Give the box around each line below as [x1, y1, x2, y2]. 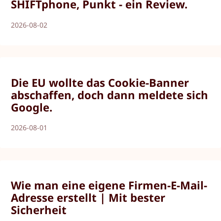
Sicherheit [11, 202, 67, 217]
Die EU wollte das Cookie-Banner [11, 74, 189, 90]
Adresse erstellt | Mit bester [11, 189, 166, 205]
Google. [11, 99, 53, 114]
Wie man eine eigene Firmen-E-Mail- [11, 177, 208, 192]
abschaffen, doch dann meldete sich [11, 87, 209, 102]
